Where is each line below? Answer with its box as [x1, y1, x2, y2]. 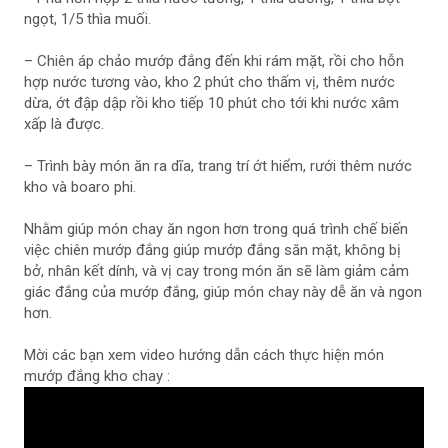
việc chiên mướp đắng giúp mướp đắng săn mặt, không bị [24, 241, 401, 260]
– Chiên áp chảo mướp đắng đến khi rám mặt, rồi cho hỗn [24, 52, 404, 71]
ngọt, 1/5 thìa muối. [24, 10, 151, 29]
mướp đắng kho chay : [24, 367, 170, 386]
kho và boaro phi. [24, 178, 136, 197]
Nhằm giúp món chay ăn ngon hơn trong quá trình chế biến [24, 220, 408, 239]
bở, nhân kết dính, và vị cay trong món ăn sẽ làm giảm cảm [24, 262, 409, 281]
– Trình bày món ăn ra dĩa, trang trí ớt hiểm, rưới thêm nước [24, 157, 412, 176]
